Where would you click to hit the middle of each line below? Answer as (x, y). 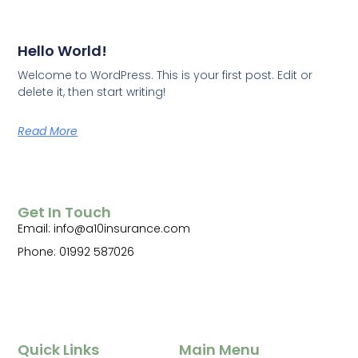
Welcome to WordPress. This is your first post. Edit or (165, 75)
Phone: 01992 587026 (76, 252)
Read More (48, 131)
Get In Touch (65, 213)
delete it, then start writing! (92, 91)
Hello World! (63, 50)
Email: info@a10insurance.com (104, 229)
